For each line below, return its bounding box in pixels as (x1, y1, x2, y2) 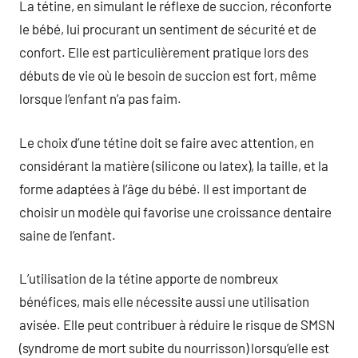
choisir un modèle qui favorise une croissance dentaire (19, 203, 332, 220)
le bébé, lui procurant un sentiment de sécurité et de (19, 21, 316, 37)
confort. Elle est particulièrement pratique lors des (19, 44, 308, 60)
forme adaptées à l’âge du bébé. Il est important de (19, 180, 307, 197)
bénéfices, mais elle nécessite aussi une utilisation (19, 293, 309, 309)
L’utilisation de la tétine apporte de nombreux (19, 270, 278, 286)
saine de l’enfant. (19, 226, 116, 243)
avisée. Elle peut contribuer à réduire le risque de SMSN (19, 316, 335, 332)
